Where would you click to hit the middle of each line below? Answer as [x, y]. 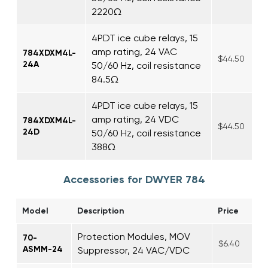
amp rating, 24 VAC [134, 51]
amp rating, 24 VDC [135, 119]
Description [101, 211]
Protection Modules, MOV [134, 236]
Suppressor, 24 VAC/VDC [134, 250]
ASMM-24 [43, 249]
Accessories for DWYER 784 [134, 179]
